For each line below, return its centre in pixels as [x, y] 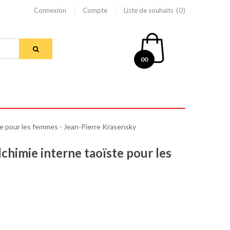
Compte [95, 10]
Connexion [50, 10]
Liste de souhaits [148, 10]
